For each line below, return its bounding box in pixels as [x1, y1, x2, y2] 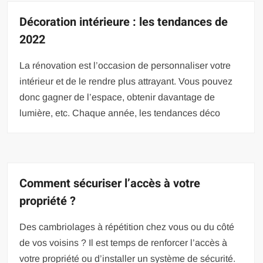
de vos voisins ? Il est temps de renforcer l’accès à [19, 238, 228, 248]
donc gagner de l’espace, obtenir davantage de [19, 92, 215, 103]
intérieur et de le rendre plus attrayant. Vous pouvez [19, 76, 233, 87]
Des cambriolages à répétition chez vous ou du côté [19, 222, 235, 232]
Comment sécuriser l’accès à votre [19, 175, 201, 193]
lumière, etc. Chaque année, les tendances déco [19, 108, 221, 119]
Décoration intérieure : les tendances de [19, 14, 228, 31]
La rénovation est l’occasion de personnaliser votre [19, 60, 231, 71]
